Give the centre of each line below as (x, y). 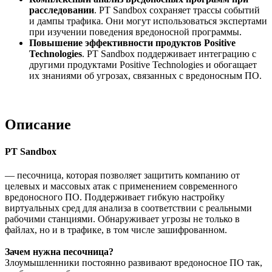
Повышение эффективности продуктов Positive (132, 43)
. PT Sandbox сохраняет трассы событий (177, 10)
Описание (38, 125)
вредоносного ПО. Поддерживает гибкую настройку (115, 197)
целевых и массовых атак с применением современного (121, 186)
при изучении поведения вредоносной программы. (135, 32)
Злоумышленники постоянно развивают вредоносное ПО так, (134, 262)
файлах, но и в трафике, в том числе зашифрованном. (116, 229)
